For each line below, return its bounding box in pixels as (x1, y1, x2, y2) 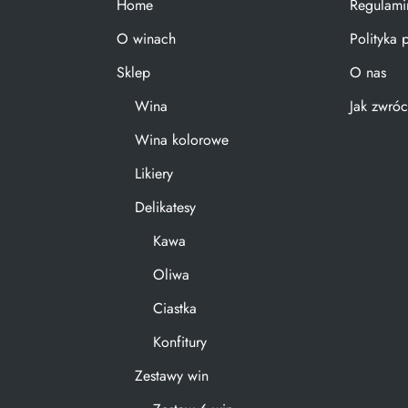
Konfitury (153, 331, 207, 353)
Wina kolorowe (135, 129, 229, 151)
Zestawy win (135, 365, 209, 387)
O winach (117, 28, 176, 50)
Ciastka (153, 298, 197, 320)
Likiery (135, 163, 173, 185)
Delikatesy (135, 197, 196, 219)
